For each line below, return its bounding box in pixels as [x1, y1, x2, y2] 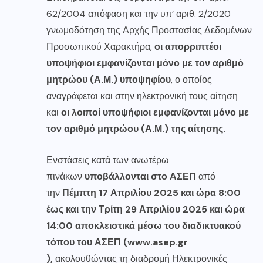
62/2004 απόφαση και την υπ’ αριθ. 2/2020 [46, 7, 231, 20]
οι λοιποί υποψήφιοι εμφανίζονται [61, 106, 211, 119]
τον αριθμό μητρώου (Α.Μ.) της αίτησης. [46, 122, 225, 135]
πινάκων [46, 170, 85, 183]
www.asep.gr [127, 235, 188, 248]
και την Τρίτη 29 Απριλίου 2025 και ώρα [66, 203, 245, 215]
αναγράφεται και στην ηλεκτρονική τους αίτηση [46, 89, 238, 102]
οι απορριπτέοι [154, 40, 221, 53]
